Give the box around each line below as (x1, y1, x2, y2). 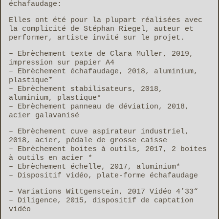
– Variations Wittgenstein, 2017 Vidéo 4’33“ (9, 188, 198, 197)
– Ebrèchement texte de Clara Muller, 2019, (9, 50, 194, 59)
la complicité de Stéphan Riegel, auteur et (9, 25, 194, 34)
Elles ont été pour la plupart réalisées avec (9, 16, 202, 25)
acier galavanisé (9, 111, 79, 120)
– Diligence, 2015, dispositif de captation (9, 197, 194, 205)
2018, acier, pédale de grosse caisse (9, 136, 167, 145)
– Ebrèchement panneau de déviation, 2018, (9, 103, 189, 111)
